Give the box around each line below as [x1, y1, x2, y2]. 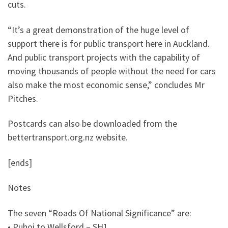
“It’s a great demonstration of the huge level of [8, 23, 189, 36]
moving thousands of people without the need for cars [8, 65, 216, 77]
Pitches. [8, 92, 38, 104]
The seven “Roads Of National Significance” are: [8, 207, 191, 219]
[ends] [8, 156, 32, 168]
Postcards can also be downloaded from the [8, 118, 177, 130]
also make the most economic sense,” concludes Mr [8, 78, 205, 91]
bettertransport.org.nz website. [8, 131, 128, 144]
